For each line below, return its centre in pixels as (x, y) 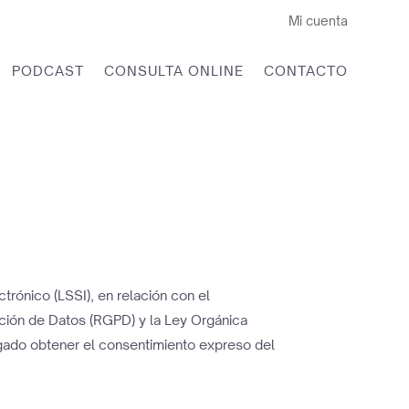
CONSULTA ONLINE (173, 70)
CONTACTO (305, 70)
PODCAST (47, 70)
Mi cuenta (318, 21)
